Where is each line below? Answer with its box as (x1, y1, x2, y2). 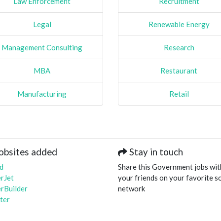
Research (163, 42, 194, 52)
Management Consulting (1, 42, 83, 52)
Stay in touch (127, 146, 183, 157)
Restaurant (160, 66, 198, 75)
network (118, 184, 145, 193)
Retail (169, 89, 189, 98)
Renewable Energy (148, 19, 210, 29)
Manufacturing (17, 89, 67, 98)
